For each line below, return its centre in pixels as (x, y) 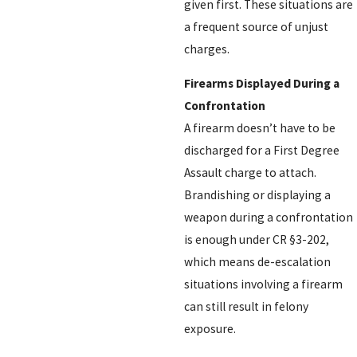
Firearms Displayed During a (261, 84)
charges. (206, 49)
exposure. (210, 329)
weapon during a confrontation (268, 218)
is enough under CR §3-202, (256, 240)
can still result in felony (246, 307)
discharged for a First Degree (261, 151)
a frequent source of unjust (256, 26)
